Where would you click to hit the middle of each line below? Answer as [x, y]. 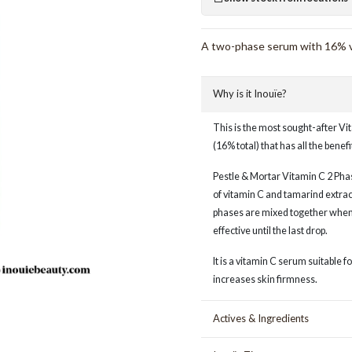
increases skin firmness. [266, 279]
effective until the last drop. [271, 230]
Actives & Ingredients [261, 318]
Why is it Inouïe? [250, 94]
